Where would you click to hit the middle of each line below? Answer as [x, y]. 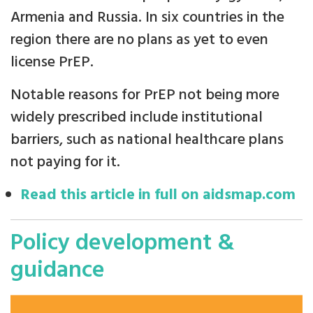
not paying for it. [65, 162]
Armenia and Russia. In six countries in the [147, 17]
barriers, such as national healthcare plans [147, 140]
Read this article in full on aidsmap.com [158, 195]
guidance [58, 270]
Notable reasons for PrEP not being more [145, 95]
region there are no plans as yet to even [139, 40]
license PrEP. [52, 62]
